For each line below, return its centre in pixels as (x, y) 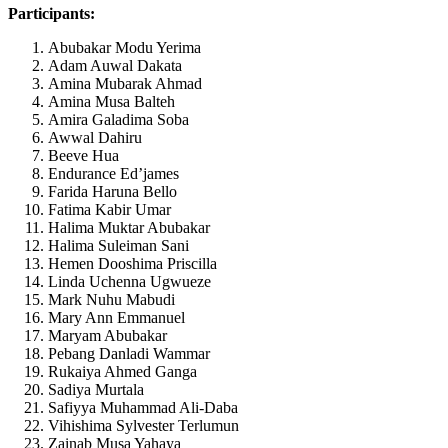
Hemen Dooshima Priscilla (132, 264)
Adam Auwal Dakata (115, 66)
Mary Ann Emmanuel (116, 318)
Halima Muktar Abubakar (129, 228)
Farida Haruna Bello (112, 192)
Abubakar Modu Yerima (124, 48)
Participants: (51, 14)
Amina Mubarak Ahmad (125, 84)
